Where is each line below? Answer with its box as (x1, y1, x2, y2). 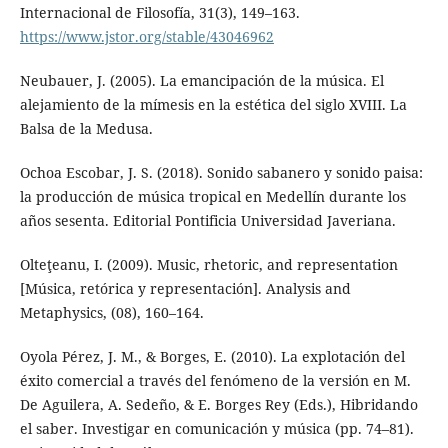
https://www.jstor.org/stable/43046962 (19, 26, 274, 46)
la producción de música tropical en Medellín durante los (19, 186, 406, 206)
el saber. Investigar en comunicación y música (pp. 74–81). (19, 418, 414, 438)
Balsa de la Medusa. (19, 118, 153, 138)
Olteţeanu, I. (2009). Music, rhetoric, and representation (19, 254, 398, 274)
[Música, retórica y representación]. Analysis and (19, 278, 351, 298)
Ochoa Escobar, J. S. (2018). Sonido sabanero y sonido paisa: (19, 162, 423, 182)
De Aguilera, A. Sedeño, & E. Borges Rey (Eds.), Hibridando (19, 394, 418, 414)
